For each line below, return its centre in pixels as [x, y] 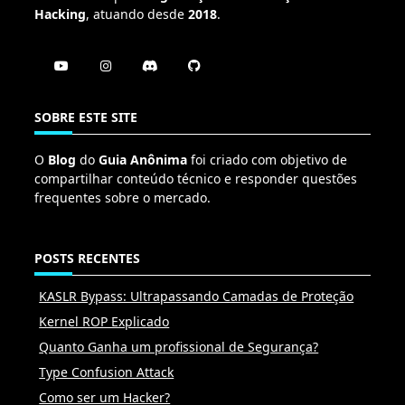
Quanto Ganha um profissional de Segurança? [179, 346]
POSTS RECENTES [87, 258]
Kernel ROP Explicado [104, 321]
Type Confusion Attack [107, 372]
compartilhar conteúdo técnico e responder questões [196, 179]
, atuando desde [137, 14]
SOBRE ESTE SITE [86, 117]
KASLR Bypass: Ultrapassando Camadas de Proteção [197, 296]
